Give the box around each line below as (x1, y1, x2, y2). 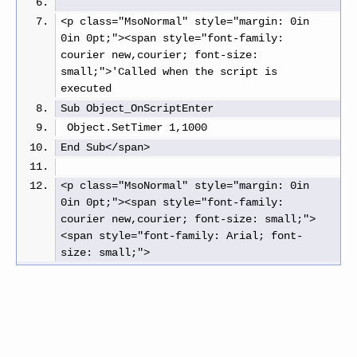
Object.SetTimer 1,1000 (61, 122, 208, 135)
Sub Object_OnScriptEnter (61, 102, 214, 115)
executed (61, 83, 112, 96)
